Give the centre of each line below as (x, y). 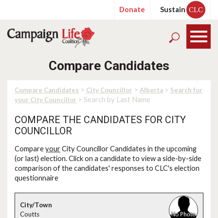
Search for (186, 90)
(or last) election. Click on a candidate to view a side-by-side (108, 158)
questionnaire (36, 178)
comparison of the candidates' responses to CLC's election (107, 168)
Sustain (173, 9)
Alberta (151, 90)
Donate (132, 9)
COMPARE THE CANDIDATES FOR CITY (100, 120)
